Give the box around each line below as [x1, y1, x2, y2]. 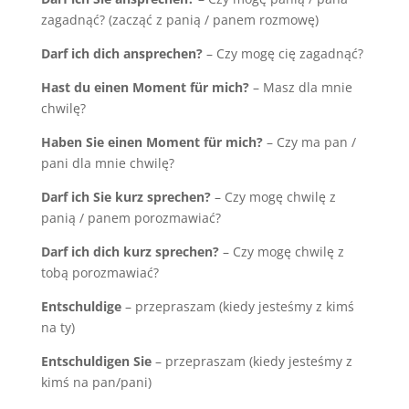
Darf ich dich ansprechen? [40, 44, 203, 62]
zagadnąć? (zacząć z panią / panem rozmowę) [40, 10, 319, 28]
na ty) [40, 318, 75, 336]
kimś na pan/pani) [40, 372, 152, 391]
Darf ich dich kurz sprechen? [40, 242, 219, 260]
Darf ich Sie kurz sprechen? [40, 187, 211, 205]
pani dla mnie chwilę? [40, 153, 174, 172]
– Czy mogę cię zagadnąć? [202, 44, 363, 62]
